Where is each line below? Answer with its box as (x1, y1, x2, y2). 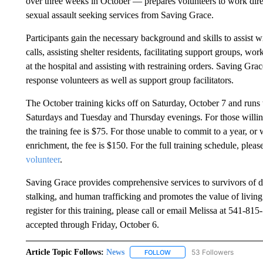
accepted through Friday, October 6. (25, 219, 159, 230)
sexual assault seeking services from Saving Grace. (25, 9, 214, 20)
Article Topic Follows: (25, 247, 104, 257)
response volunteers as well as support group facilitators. (25, 75, 234, 85)
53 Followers (191, 247, 234, 257)
